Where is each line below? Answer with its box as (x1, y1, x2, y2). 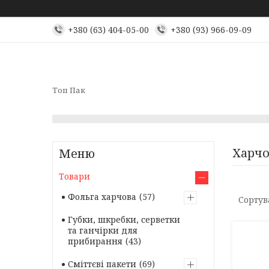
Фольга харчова (68, 191, 136, 202)
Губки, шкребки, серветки (68, 214, 180, 225)
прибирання (68, 235, 122, 247)
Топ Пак (52, 84, 85, 95)
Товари (59, 171, 90, 182)
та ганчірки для (68, 225, 138, 236)
